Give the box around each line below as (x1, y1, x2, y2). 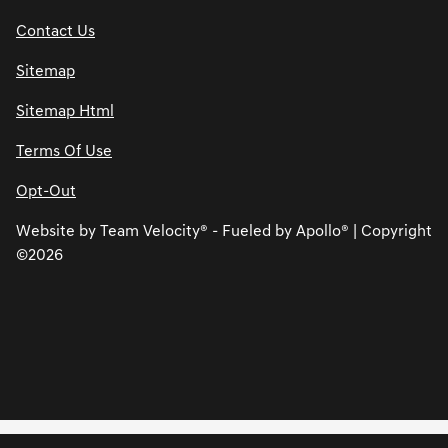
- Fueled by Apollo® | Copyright (208, 224, 432, 241)
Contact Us (16, 24, 95, 41)
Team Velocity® (100, 224, 208, 241)
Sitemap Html (16, 104, 114, 121)
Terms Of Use (16, 144, 112, 161)
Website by (16, 224, 100, 241)
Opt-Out (16, 184, 76, 201)
